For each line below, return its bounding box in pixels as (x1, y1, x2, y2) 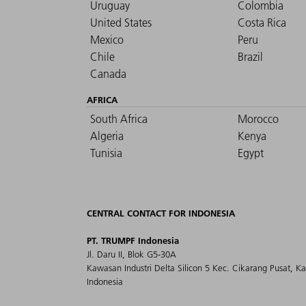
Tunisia (90, 146, 122, 161)
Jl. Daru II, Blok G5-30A (87, 249, 176, 260)
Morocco (238, 112, 279, 126)
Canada (90, 67, 126, 81)
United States (90, 16, 152, 30)
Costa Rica (238, 16, 286, 30)
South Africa (90, 112, 148, 126)
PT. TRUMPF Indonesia (87, 235, 179, 247)
